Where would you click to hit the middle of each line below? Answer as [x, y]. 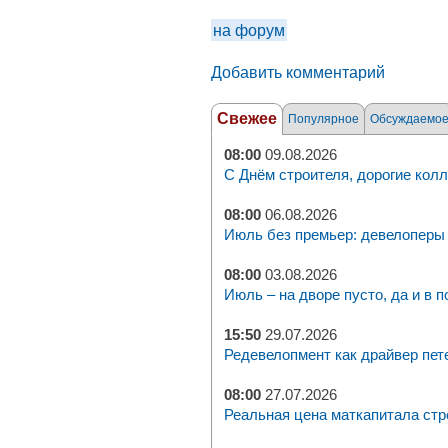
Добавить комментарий [298, 72]
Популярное [323, 119]
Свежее [247, 118]
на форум [249, 30]
